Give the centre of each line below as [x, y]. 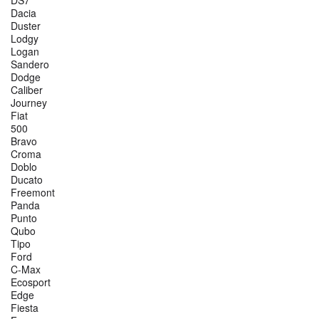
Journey [29, 103]
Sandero [30, 64]
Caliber [27, 90]
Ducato [27, 180]
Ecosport [31, 282]
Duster [26, 26]
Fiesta [25, 308]
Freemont [33, 193]
